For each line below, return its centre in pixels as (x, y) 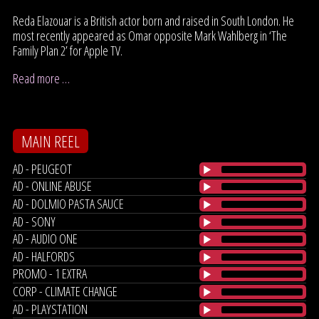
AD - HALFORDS (44, 256)
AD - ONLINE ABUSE (52, 186)
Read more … (41, 78)
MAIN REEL (51, 141)
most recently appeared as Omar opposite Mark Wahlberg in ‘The (150, 36)
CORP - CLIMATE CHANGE (65, 291)
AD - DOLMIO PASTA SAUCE (68, 203)
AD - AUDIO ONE (45, 239)
